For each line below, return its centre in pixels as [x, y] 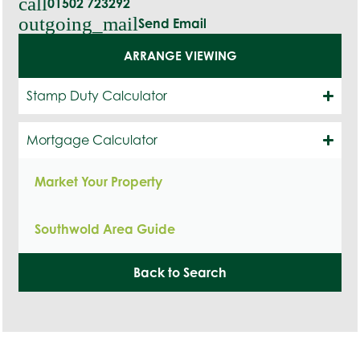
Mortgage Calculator [92, 139]
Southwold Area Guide [105, 229]
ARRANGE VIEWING [180, 55]
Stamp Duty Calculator [97, 95]
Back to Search [180, 272]
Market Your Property [98, 181]
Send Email [172, 23]
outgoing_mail [78, 23]
